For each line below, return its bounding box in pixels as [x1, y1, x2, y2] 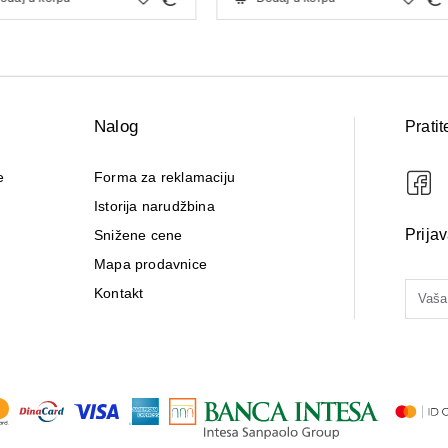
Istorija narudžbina [94, 197, 215, 214]
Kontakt [94, 284, 144, 301]
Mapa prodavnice [94, 255, 207, 272]
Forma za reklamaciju [94, 168, 235, 185]
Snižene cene [94, 226, 183, 243]
